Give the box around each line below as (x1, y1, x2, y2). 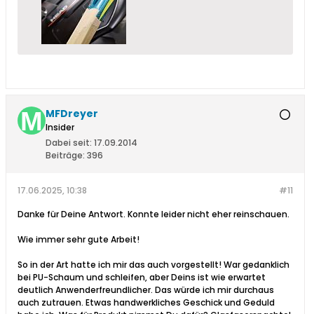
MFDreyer (46, 107, 98, 121)
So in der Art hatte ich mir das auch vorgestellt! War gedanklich (18, 259, 289, 271)
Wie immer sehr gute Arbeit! (18, 233, 139, 246)
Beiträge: (46, 149, 85, 162)
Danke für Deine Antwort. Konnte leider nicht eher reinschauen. (18, 208, 289, 221)
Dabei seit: (46, 137, 92, 149)
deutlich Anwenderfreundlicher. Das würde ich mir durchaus (18, 284, 274, 296)
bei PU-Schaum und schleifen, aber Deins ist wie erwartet (18, 271, 266, 284)
